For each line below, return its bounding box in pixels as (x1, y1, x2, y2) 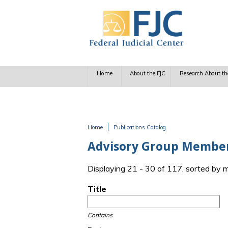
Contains (88, 211, 112, 219)
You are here (88, 131, 149, 144)
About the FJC (130, 70, 166, 77)
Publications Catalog (113, 124, 166, 131)
